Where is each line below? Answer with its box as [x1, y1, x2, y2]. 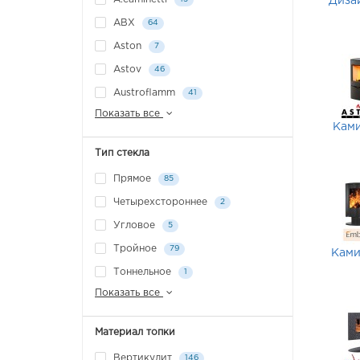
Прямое [110, 174, 154, 184]
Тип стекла [95, 149, 149, 157]
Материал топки [95, 328, 175, 337]
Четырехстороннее [110, 198, 211, 207]
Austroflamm [110, 88, 178, 98]
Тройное [110, 244, 160, 254]
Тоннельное [110, 268, 174, 277]
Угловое [110, 221, 158, 231]
